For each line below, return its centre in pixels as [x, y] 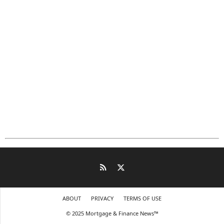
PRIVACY [102, 198]
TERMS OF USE [142, 198]
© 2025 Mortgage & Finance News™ [112, 213]
